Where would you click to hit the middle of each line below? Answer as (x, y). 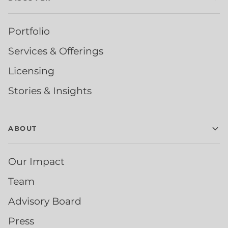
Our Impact (36, 162)
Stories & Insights (50, 91)
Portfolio (29, 31)
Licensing (31, 71)
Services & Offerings (56, 51)
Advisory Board (45, 201)
